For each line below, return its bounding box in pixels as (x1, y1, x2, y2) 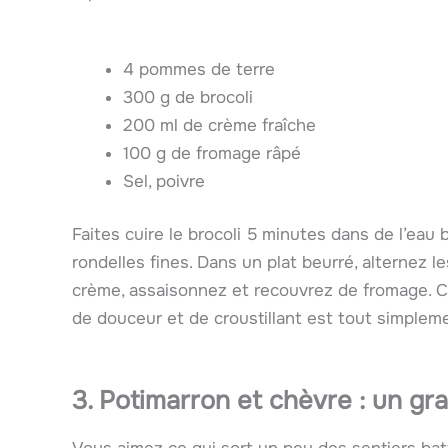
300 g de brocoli (123, 86, 253, 108)
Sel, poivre (123, 170, 205, 192)
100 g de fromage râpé (123, 142, 301, 164)
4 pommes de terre (123, 58, 275, 80)
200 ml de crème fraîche (123, 114, 316, 136)
